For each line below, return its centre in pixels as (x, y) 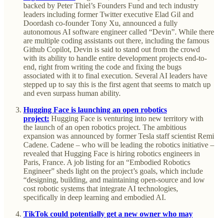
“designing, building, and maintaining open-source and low (114, 180)
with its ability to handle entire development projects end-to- (115, 58)
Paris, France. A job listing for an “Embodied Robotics (107, 163)
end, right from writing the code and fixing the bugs (102, 67)
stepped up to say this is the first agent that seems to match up (117, 85)
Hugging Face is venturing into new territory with (127, 119)
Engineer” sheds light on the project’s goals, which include (113, 171)
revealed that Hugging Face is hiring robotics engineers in (112, 154)
